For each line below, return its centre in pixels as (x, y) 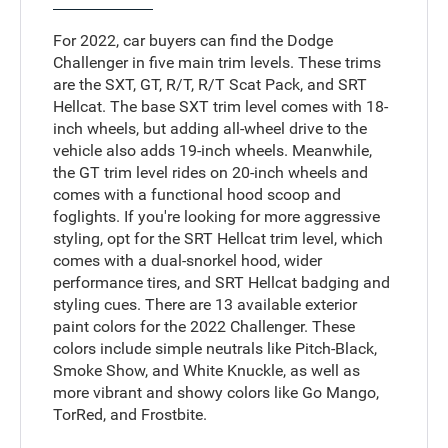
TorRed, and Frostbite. (130, 414)
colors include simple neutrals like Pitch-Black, (215, 348)
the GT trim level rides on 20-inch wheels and (211, 172)
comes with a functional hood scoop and (197, 194)
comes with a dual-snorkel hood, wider (188, 260)
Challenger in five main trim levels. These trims (217, 62)
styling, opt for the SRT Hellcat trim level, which (218, 238)
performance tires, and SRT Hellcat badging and (222, 282)
